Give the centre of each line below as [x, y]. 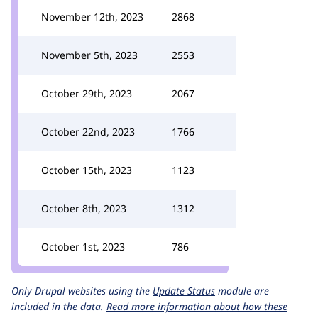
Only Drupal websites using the [82, 291]
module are [242, 291]
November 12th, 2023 [92, 17]
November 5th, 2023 [89, 55]
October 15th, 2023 [87, 170]
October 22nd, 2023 [88, 132]
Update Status [184, 291]
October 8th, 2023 [84, 208]
